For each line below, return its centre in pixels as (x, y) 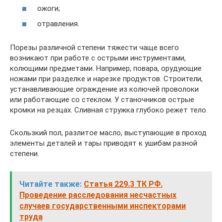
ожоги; (49, 8)
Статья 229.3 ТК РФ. (123, 184)
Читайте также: (51, 184)
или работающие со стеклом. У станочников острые (102, 100)
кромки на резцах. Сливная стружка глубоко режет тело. (109, 110)
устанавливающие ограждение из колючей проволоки (104, 89)
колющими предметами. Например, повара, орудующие (106, 68)
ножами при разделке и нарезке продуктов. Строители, (106, 79)
